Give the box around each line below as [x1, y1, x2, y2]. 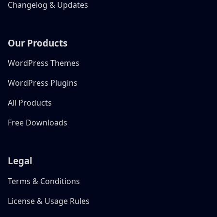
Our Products [8, 36, 67, 49]
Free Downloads [8, 117, 67, 128]
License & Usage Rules [8, 195, 90, 206]
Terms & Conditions [8, 175, 80, 186]
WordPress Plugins [8, 77, 77, 89]
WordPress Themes [8, 58, 79, 69]
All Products [8, 97, 52, 108]
